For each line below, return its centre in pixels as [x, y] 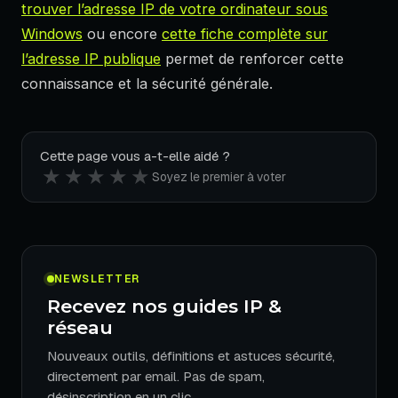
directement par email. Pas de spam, [156, 376]
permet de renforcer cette [252, 59]
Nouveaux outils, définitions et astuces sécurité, [191, 355]
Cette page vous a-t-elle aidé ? [135, 156]
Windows [52, 34]
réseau [80, 327]
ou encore [122, 34]
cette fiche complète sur [245, 34]
